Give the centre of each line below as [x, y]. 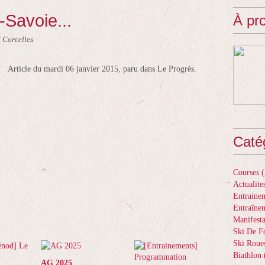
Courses [246, 172]
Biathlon [247, 255]
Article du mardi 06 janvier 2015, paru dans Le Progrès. [102, 69]
